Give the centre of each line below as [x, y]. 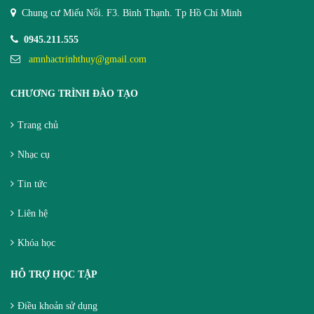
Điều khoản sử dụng [57, 306]
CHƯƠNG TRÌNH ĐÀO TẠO [74, 94]
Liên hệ [33, 214]
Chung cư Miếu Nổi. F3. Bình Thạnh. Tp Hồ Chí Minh [132, 13]
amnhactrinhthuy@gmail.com [88, 60]
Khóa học [36, 243]
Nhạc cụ [34, 155]
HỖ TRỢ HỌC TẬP [54, 275]
